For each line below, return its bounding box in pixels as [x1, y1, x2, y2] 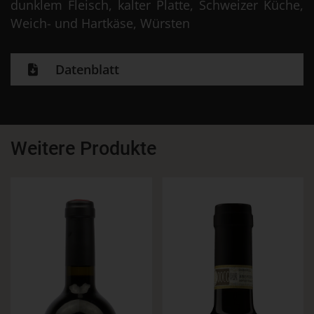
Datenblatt [52, 61, 119, 78]
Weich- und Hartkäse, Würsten [11, 15, 190, 32]
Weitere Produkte [11, 137, 156, 161]
